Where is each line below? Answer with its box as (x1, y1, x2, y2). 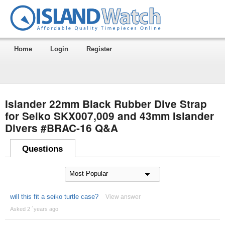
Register (86, 45, 112, 53)
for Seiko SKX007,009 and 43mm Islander (5, 108, 214, 123)
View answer (105, 193, 141, 200)
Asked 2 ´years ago (10, 205, 58, 212)
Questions (22, 144, 63, 154)
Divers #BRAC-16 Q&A (5, 120, 118, 135)
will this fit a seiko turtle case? (10, 192, 98, 200)
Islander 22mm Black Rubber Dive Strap (5, 96, 207, 111)
